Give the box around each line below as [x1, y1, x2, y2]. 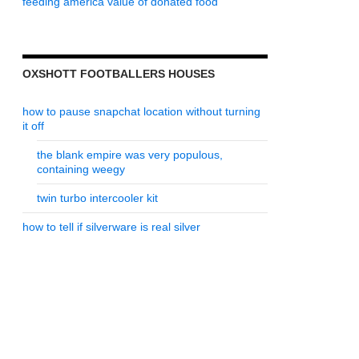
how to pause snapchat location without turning [22, 105, 260, 118]
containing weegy [37, 163, 125, 175]
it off [22, 119, 44, 132]
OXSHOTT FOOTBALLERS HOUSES [22, 67, 215, 80]
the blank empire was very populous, [37, 148, 223, 161]
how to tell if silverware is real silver [22, 220, 200, 233]
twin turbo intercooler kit [37, 192, 158, 204]
